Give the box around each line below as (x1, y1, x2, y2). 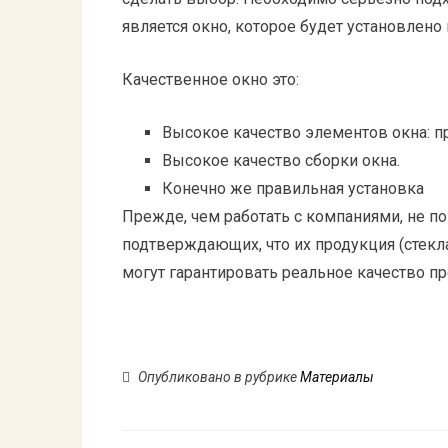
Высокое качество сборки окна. (162, 151, 400, 170)
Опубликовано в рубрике (135, 369, 300, 385)
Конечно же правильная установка (162, 179, 424, 198)
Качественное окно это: (122, 70, 299, 89)
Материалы (300, 369, 374, 385)
